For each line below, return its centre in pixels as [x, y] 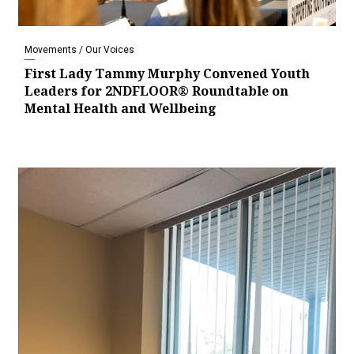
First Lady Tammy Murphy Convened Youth [167, 74]
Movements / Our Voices [79, 50]
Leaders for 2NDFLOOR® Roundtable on [156, 91]
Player [33, 194]
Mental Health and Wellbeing [121, 109]
